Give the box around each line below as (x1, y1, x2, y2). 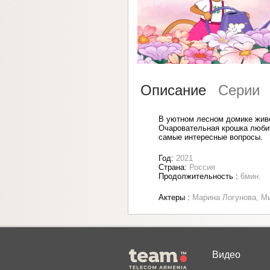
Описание (140, 82, 206, 99)
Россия (189, 163, 215, 172)
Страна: (159, 163, 189, 172)
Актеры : (159, 193, 192, 202)
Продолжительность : (159, 172, 240, 181)
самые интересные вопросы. (159, 133, 263, 142)
